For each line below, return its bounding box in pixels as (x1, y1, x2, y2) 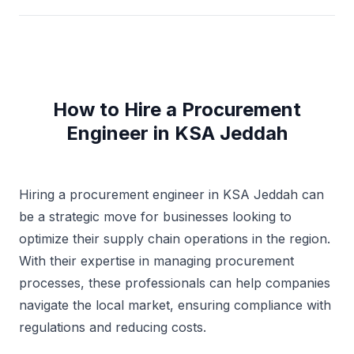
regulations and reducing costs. (19, 318, 206, 335)
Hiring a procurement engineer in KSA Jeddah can (19, 186, 324, 202)
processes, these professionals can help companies (19, 274, 330, 291)
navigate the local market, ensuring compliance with (19, 296, 331, 313)
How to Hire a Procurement (53, 97, 301, 121)
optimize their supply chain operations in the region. (19, 230, 330, 247)
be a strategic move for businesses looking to (19, 208, 292, 224)
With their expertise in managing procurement (19, 252, 294, 269)
